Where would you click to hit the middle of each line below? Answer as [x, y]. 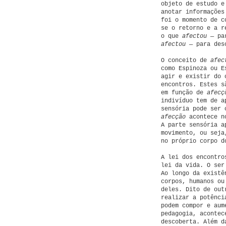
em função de [184, 93]
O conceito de [186, 61]
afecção [173, 117]
